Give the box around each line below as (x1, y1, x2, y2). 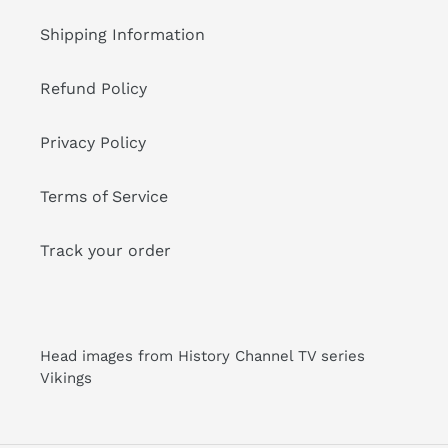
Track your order (40, 240, 171, 260)
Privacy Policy (40, 132, 146, 152)
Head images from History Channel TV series (40, 347, 365, 366)
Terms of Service (40, 186, 168, 206)
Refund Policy (40, 78, 147, 98)
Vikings (40, 369, 97, 388)
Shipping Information (40, 24, 205, 44)
